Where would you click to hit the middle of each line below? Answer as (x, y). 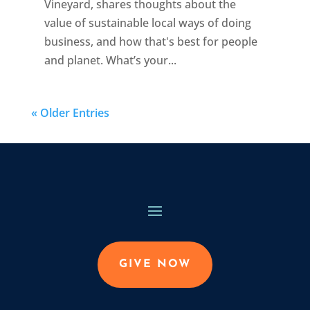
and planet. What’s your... (110, 60)
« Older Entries (70, 112)
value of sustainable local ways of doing (147, 22)
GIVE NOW (155, 264)
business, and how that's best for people (151, 41)
